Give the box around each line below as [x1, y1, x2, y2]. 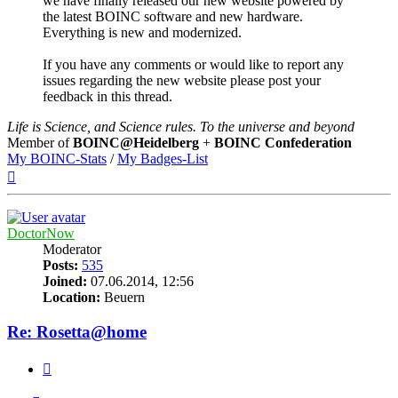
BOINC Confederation [214, 135, 352, 151]
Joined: [43, 274, 87, 290]
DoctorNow [7, 226, 75, 242]
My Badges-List [117, 151, 208, 167]
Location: [43, 290, 100, 306]
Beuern [100, 290, 145, 306]
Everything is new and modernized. [43, 25, 242, 41]
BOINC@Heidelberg [73, 135, 199, 151]
